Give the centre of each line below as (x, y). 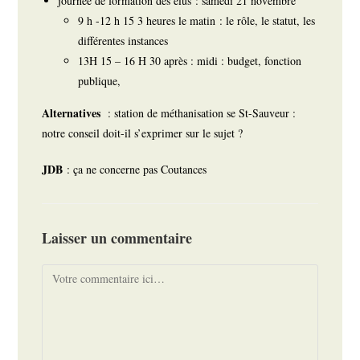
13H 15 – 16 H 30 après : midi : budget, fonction (190, 61)
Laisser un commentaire (117, 238)
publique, (102, 81)
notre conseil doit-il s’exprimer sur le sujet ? (145, 133)
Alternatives (73, 113)
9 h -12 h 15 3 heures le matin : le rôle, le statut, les (197, 21)
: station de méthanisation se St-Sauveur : (200, 113)
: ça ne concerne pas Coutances (135, 170)
